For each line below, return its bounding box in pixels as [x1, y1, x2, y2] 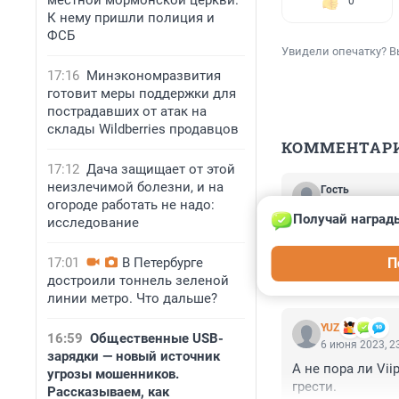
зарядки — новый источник [47, 348, 220, 364]
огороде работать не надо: [47, 197, 215, 213]
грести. [292, 379, 337, 395]
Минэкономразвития [86, 68, 221, 84]
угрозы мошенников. [47, 366, 179, 382]
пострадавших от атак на [47, 103, 207, 119]
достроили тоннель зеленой [47, 273, 229, 289]
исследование [47, 215, 139, 231]
